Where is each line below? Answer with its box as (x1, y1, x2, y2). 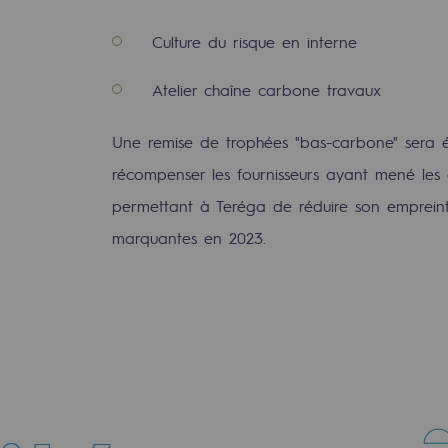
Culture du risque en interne (151, 30, 357, 52)
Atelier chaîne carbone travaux (151, 78, 381, 100)
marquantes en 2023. (111, 226, 266, 248)
